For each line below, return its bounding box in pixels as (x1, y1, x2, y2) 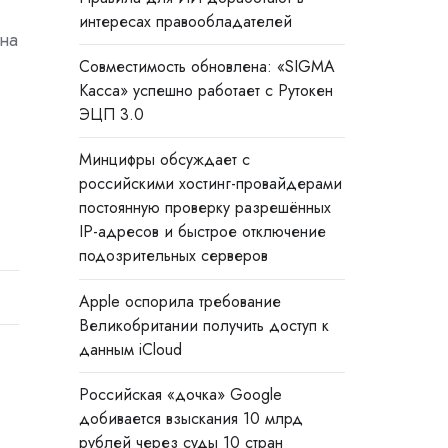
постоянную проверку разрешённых (78, 196, 331, 220)
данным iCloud (78, 337, 182, 361)
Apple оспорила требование (78, 289, 281, 313)
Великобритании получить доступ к (78, 313, 329, 337)
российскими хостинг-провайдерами (78, 172, 342, 196)
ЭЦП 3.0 (78, 103, 144, 127)
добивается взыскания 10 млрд (78, 406, 303, 430)
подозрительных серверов (78, 244, 268, 268)
